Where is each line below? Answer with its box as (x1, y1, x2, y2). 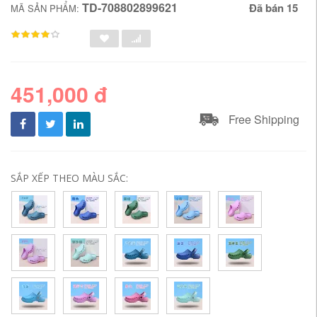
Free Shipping (229, 111, 299, 127)
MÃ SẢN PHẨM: (11, 1, 82, 15)
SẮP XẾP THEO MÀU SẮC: (11, 171, 128, 185)
